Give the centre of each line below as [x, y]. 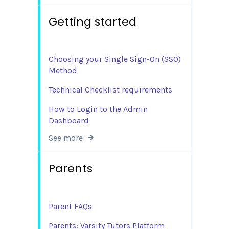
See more [66, 138]
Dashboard [69, 121]
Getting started [93, 21]
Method [63, 71]
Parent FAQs [70, 206]
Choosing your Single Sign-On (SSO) [115, 59]
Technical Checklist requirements [110, 90]
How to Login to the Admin [98, 109]
